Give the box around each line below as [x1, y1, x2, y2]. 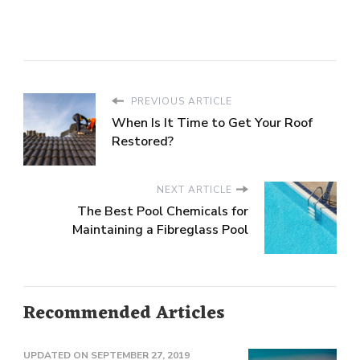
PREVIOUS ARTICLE [128, 94, 232, 108]
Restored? [112, 132, 174, 150]
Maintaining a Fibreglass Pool [72, 220, 248, 239]
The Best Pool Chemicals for [77, 202, 248, 220]
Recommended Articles [23, 297, 224, 329]
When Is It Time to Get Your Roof [112, 113, 313, 132]
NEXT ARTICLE [157, 182, 232, 196]
